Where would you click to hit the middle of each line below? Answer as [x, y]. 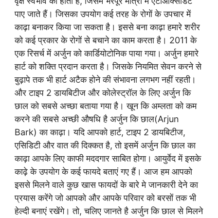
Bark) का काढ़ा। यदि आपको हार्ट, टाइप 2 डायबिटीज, [100, 132]
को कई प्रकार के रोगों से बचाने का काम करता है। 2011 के [106, 40]
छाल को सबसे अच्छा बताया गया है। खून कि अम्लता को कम [106, 106]
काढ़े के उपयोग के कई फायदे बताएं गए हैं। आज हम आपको [103, 172]
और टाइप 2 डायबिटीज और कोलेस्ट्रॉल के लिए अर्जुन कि [103, 93]
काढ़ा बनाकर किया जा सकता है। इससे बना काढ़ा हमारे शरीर [107, 27]
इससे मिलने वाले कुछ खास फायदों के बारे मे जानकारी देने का [106, 185]
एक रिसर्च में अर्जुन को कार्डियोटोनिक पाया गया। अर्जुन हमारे [107, 54]
